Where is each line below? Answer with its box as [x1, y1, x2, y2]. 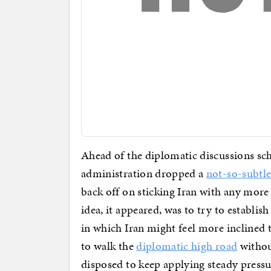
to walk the [81, 238, 137, 255]
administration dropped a [81, 165, 206, 182]
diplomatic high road [136, 238, 238, 255]
